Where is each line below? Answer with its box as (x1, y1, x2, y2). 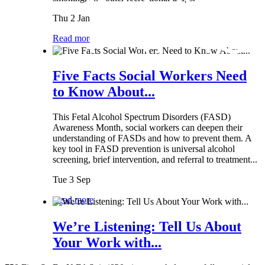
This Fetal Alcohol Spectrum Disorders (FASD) (53, 111, 231, 122)
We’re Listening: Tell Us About (53, 219, 241, 235)
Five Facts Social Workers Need (53, 68, 247, 84)
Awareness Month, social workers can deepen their (53, 122, 243, 132)
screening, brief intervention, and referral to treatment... (53, 154, 257, 164)
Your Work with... (53, 235, 161, 251)
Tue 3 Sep (53, 174, 91, 185)
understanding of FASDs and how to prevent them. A (53, 132, 251, 143)
